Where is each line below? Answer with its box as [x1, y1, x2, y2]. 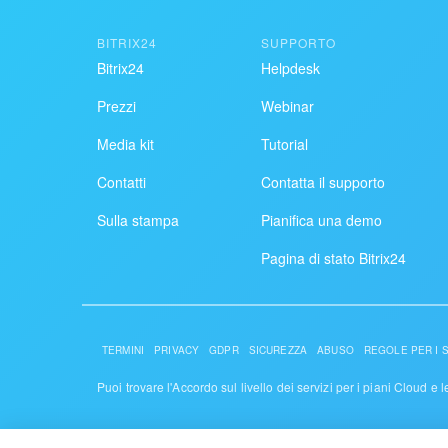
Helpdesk [260, 57, 320, 78]
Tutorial [260, 133, 308, 154]
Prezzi [97, 95, 136, 116]
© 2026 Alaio [97, 425, 170, 443]
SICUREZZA [248, 342, 308, 357]
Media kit [97, 133, 154, 154]
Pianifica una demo [260, 209, 382, 230]
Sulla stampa [97, 209, 179, 230]
